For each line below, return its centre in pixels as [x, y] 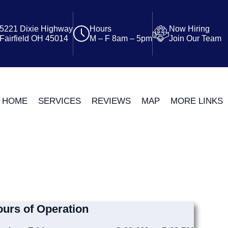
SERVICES [59, 101]
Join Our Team [195, 38]
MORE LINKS [196, 101]
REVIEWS [111, 101]
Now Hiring [189, 29]
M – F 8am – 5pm [121, 38]
